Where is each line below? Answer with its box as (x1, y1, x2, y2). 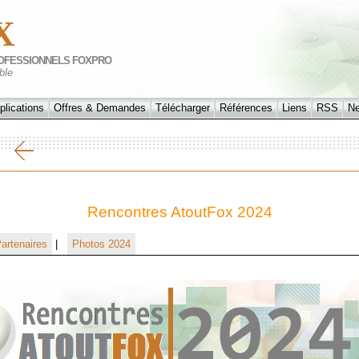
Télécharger (155, 102, 210, 114)
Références (220, 102, 272, 114)
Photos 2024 (72, 238, 131, 250)
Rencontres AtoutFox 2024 (87, 204, 272, 220)
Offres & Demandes (54, 102, 146, 114)
